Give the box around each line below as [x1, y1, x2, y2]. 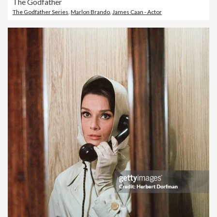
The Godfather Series [13, 8, 68, 16]
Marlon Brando [71, 8, 110, 16]
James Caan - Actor [112, 8, 162, 16]
